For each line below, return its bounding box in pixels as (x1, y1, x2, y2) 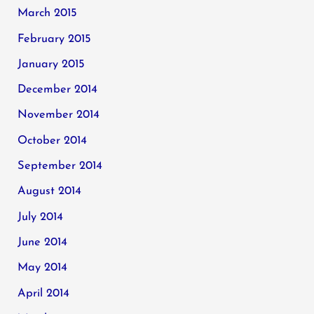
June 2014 (18, 236, 68, 248)
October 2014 (18, 135, 88, 146)
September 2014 (18, 161, 103, 172)
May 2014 (18, 262, 68, 274)
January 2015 (18, 58, 86, 70)
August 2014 (18, 186, 82, 198)
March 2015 (18, 8, 78, 20)
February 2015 (18, 33, 92, 45)
